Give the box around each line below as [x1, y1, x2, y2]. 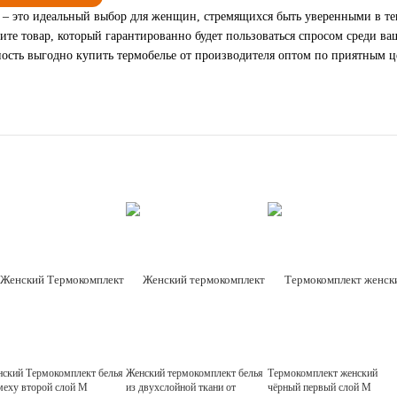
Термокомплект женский [268, 366, 378, 379]
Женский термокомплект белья [126, 366, 263, 379]
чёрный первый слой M [268, 380, 371, 393]
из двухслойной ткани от [126, 380, 236, 393]
